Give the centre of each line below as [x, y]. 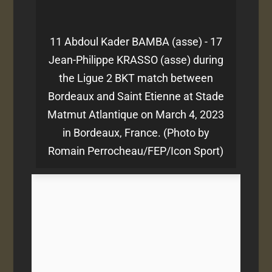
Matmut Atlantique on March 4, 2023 [136, 114]
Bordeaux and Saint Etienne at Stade [136, 96]
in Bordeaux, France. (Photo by [136, 132]
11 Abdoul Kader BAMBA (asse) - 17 [136, 41]
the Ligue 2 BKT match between [136, 78]
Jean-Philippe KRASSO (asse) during [136, 59]
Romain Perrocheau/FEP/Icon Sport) [136, 151]
